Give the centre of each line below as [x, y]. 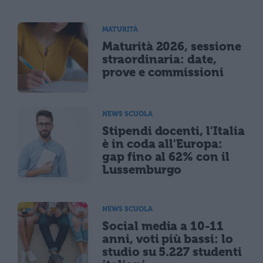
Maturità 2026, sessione [172, 46]
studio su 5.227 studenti [172, 252]
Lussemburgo [142, 169]
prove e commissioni [163, 72]
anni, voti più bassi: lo [168, 239]
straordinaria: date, [159, 59]
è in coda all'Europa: [162, 144]
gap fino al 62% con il [166, 156]
